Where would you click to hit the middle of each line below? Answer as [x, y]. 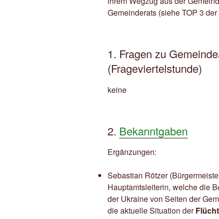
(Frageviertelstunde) [155, 68]
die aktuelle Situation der [151, 211]
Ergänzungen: [132, 152]
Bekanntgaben [153, 131]
